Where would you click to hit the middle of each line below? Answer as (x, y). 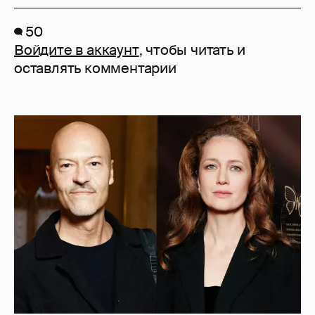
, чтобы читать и (192, 50)
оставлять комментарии (95, 68)
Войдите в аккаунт (77, 50)
